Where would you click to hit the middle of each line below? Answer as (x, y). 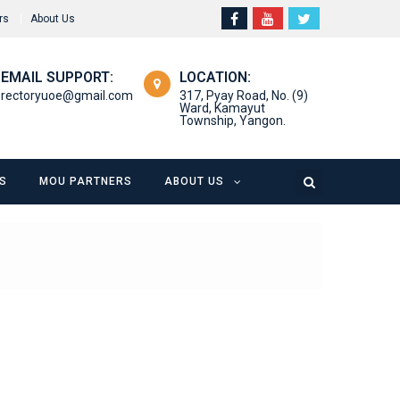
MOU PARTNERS (86, 182)
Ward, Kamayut (222, 108)
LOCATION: (215, 77)
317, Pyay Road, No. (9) (243, 95)
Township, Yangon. (232, 120)
